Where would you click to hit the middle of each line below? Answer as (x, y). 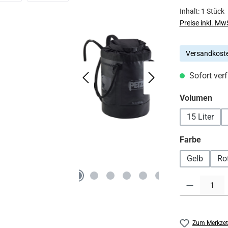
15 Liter (200, 117)
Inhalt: (190, 11)
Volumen (196, 98)
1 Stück (212, 11)
